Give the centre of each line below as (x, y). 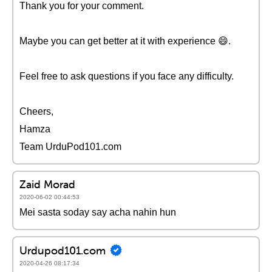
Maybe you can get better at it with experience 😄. (125, 41)
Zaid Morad (47, 184)
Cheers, (36, 111)
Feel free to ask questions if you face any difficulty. (127, 76)
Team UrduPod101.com (70, 147)
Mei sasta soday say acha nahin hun (98, 212)
